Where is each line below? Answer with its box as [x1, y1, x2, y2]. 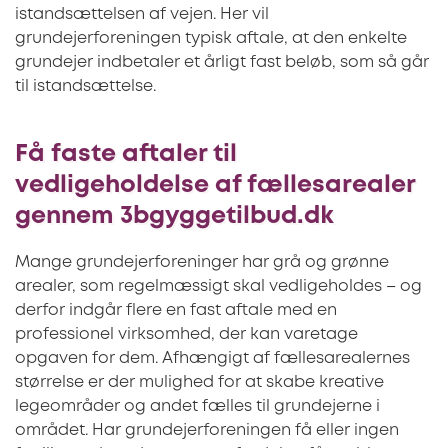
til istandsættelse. [15, 78, 156, 94]
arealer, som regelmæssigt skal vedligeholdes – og [15, 279, 422, 295]
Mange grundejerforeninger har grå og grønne [15, 255, 389, 271]
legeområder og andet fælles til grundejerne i [15, 399, 380, 415]
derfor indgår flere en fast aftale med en [15, 303, 337, 319]
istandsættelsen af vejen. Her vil [15, 6, 269, 22]
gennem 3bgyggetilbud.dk [15, 205, 334, 227]
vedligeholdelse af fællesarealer [15, 174, 415, 196]
